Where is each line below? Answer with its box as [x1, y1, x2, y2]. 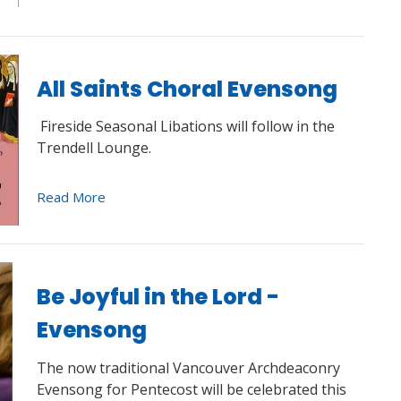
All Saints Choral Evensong [36, 73, 337, 104]
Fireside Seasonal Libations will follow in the [36, 116, 335, 136]
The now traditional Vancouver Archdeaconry [36, 357, 340, 378]
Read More [36, 188, 106, 207]
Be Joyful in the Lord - [36, 282, 279, 312]
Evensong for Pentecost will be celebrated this [36, 379, 346, 399]
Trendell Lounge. [36, 138, 158, 158]
